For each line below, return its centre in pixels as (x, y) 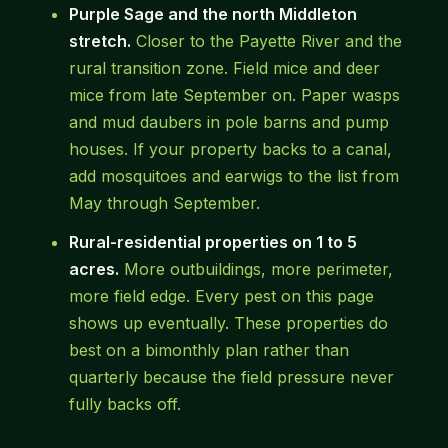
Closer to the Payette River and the (266, 41)
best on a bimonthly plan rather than (208, 350)
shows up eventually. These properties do (228, 323)
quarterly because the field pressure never (231, 377)
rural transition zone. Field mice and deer (224, 68)
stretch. (99, 41)
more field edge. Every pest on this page (221, 296)
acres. (93, 269)
